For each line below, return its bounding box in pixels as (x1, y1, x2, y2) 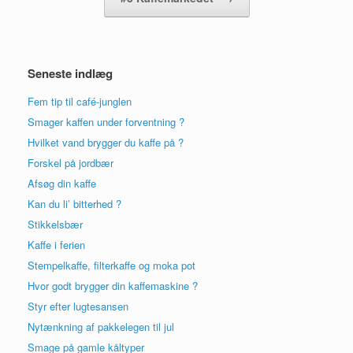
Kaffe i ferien (28, 236, 85, 252)
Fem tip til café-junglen (28, 93, 132, 109)
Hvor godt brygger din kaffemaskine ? (28, 277, 198, 293)
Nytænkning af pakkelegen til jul (28, 318, 174, 334)
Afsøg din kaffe (28, 175, 96, 191)
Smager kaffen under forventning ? (28, 113, 184, 129)
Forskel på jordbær (28, 154, 113, 170)
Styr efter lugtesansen (28, 298, 128, 314)
